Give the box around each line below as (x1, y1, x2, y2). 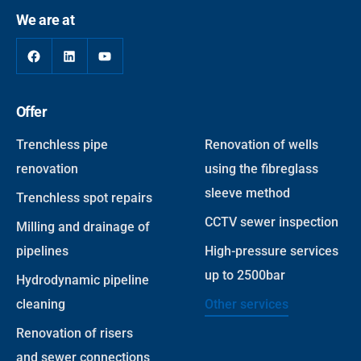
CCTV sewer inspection (205, 214, 338, 230)
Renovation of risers (16, 326, 133, 342)
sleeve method (205, 185, 290, 201)
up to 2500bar (205, 268, 285, 284)
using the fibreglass (205, 161, 318, 177)
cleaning (16, 297, 65, 313)
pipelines (16, 243, 68, 259)
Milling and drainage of (16, 219, 150, 235)
